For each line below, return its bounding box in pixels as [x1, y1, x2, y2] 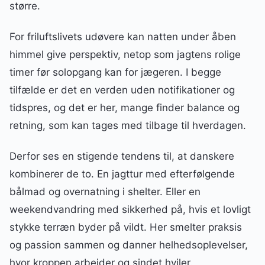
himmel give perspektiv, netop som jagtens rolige [9, 49, 241, 61]
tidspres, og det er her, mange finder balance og [9, 102, 240, 114]
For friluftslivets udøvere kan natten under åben [9, 31, 236, 43]
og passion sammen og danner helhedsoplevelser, [9, 239, 248, 251]
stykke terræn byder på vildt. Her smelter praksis [9, 221, 242, 234]
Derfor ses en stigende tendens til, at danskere [9, 150, 234, 163]
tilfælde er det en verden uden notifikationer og [9, 84, 235, 96]
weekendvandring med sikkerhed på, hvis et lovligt [9, 203, 251, 216]
